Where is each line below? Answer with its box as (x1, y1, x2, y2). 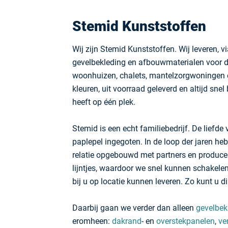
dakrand (112, 216, 141, 226)
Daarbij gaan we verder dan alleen (72, 203, 196, 213)
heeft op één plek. (72, 97, 135, 107)
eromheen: (72, 216, 112, 226)
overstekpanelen (156, 216, 215, 226)
